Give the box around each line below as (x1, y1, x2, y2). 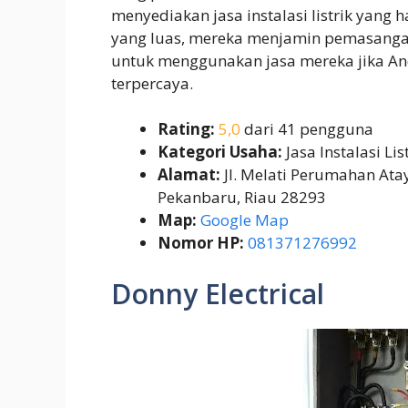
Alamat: (158, 164, 220, 186)
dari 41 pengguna (240, 118, 373, 140)
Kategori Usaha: (158, 141, 282, 163)
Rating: (158, 118, 215, 140)
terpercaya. (111, 72, 193, 94)
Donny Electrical (111, 274, 324, 312)
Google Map (200, 209, 289, 231)
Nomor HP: (158, 232, 244, 254)
